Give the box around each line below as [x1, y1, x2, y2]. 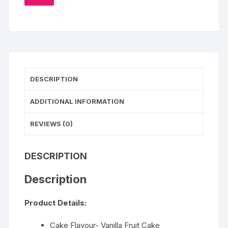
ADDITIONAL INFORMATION [30, 97, 125, 106]
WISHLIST [38, 6, 75, 16]
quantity [24, 19, 52, 30]
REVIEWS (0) [30, 120, 73, 128]
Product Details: [24, 198, 87, 208]
